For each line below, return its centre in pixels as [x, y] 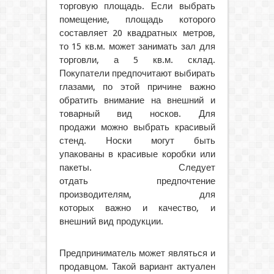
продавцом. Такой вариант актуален [137, 266]
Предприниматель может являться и [137, 253]
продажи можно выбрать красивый [137, 127]
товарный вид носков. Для [137, 113]
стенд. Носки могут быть [137, 140]
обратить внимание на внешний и [137, 100]
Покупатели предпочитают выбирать [137, 73]
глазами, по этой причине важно [137, 87]
